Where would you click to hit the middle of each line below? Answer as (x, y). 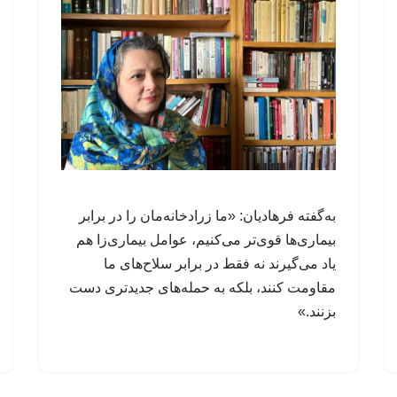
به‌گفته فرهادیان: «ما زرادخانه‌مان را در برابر (207, 215)
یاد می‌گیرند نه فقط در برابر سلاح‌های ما (220, 263)
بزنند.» (317, 311)
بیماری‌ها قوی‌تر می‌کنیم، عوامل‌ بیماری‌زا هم (206, 239)
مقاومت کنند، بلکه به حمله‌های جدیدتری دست (202, 287)
